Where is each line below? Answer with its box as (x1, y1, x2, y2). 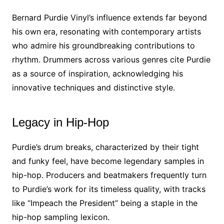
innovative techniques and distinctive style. (11, 82, 175, 92)
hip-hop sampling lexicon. (11, 212, 109, 222)
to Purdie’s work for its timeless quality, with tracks (11, 184, 205, 194)
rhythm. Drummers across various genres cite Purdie (11, 54, 210, 64)
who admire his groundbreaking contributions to (11, 40, 195, 50)
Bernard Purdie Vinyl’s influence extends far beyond (11, 12, 207, 22)
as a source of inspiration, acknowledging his (11, 68, 183, 78)
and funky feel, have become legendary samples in (11, 156, 204, 166)
